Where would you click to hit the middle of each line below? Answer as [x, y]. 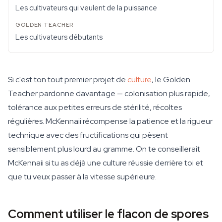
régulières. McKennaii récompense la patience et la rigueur [110, 121]
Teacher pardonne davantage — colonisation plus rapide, [109, 93]
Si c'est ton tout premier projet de [68, 80]
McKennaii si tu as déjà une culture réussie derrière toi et [106, 163]
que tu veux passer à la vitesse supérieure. [82, 177]
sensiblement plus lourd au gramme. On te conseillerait [104, 149]
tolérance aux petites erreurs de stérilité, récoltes [95, 107]
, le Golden [171, 80]
